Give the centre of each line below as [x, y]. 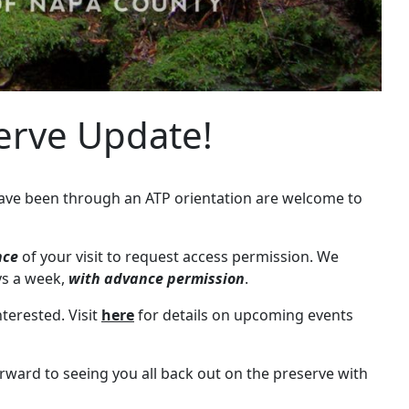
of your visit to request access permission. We [178, 256]
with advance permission [157, 278]
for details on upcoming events [244, 315]
